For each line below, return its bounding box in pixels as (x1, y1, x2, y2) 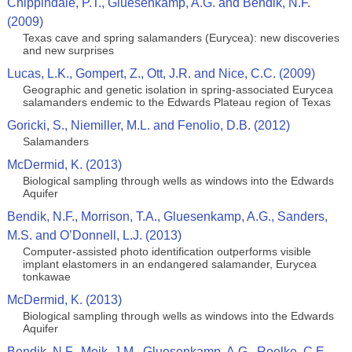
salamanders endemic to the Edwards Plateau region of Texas (22, 96, 331, 108)
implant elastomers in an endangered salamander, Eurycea (22, 258, 317, 270)
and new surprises (22, 44, 114, 57)
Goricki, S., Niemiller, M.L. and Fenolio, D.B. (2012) (6, 119, 290, 132)
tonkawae (22, 270, 71, 283)
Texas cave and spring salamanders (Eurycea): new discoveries (22, 31, 339, 44)
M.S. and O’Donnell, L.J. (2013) (6, 229, 181, 242)
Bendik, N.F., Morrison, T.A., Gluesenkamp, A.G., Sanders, (6, 210, 328, 223)
